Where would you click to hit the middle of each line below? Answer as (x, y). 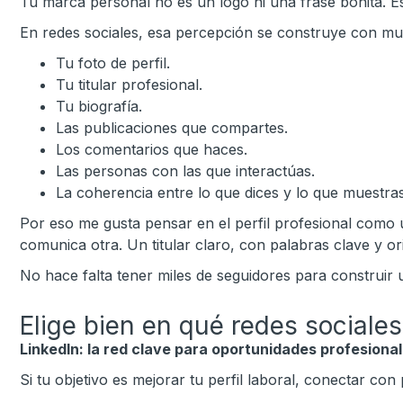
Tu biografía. (99, 106)
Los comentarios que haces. (152, 149)
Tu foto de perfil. (113, 63)
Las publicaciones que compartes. (172, 128)
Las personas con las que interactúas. (185, 171)
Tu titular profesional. (129, 85)
